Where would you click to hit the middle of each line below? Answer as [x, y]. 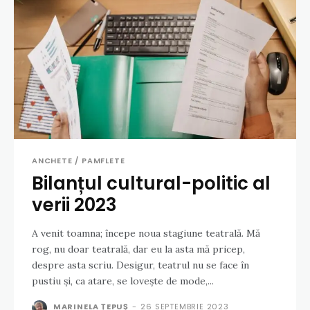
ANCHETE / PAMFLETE [79, 161]
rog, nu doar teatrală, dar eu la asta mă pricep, [138, 249]
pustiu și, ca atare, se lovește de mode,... [123, 281]
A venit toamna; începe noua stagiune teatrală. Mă [146, 234]
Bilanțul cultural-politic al [151, 184]
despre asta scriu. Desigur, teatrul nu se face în [74, 265]
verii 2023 [74, 205]
